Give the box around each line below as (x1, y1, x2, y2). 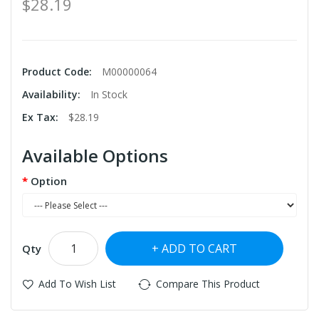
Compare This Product (156, 277, 260, 291)
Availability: (22, 88, 83, 102)
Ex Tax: (22, 110, 61, 125)
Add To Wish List (38, 277, 116, 291)
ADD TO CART (162, 241, 237, 257)
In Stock (90, 88, 127, 102)
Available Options (22, 144, 168, 168)
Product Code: (22, 65, 95, 79)
